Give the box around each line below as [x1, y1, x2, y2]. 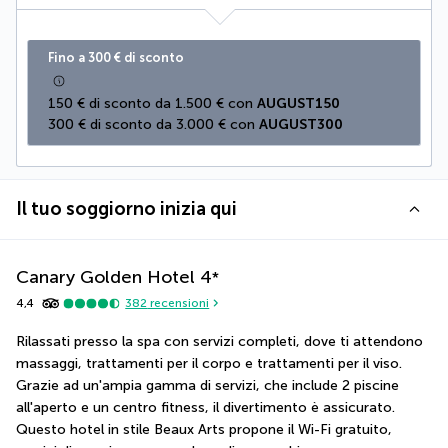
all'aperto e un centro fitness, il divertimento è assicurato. [16, 398, 395, 416]
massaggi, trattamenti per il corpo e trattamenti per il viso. [16, 354, 402, 372]
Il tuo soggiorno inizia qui [16, 197, 237, 220]
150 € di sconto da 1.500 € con [48, 94, 257, 112]
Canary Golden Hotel [16, 265, 195, 288]
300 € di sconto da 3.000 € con [48, 115, 259, 133]
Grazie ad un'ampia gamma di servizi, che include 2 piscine [16, 376, 399, 394]
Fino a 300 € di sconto [48, 49, 184, 65]
